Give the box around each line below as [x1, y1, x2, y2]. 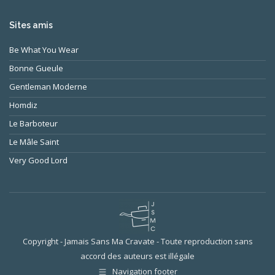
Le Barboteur [9, 118, 58, 130]
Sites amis [9, 20, 53, 31]
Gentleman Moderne [9, 81, 87, 93]
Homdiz [9, 99, 37, 111]
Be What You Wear [9, 44, 79, 56]
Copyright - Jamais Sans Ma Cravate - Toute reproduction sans [22, 236, 253, 247]
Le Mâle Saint [9, 136, 59, 148]
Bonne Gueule [9, 63, 63, 74]
